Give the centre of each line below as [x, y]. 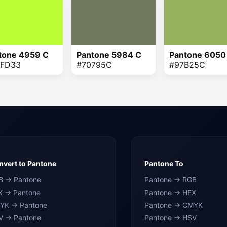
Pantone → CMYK [174, 205]
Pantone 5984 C [109, 55]
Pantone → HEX [170, 192]
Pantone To [164, 163]
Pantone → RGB [171, 179]
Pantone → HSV [171, 217]
